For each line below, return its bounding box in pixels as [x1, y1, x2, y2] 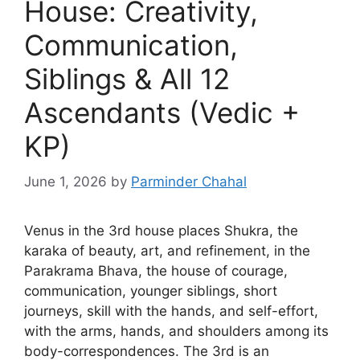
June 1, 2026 [24, 174, 107, 190]
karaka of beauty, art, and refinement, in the [24, 243, 310, 259]
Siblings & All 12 [24, 61, 230, 96]
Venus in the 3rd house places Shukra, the [24, 223, 298, 239]
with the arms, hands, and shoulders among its [24, 323, 329, 339]
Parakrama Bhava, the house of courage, [24, 263, 288, 279]
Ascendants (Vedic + [24, 95, 300, 129]
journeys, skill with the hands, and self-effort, [24, 303, 318, 319]
